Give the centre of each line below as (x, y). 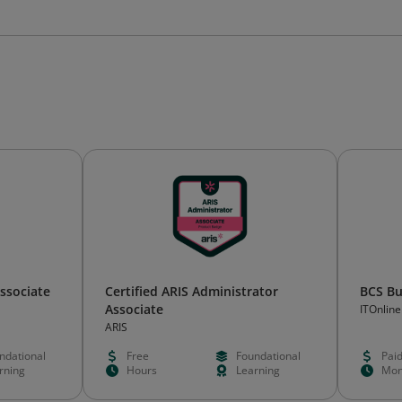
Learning (258, 370)
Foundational (268, 356)
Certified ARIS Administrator (192, 291)
